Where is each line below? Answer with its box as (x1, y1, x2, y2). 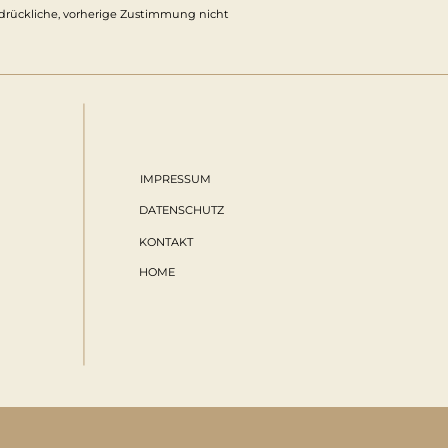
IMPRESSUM (140, 171, 212, 186)
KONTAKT (139, 234, 194, 249)
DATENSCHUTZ (139, 202, 225, 217)
